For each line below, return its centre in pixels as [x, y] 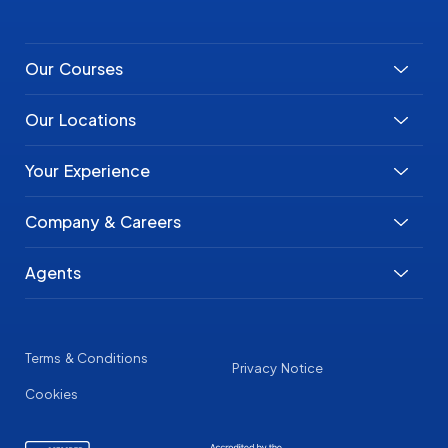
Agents [53, 273]
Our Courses [74, 69]
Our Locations [80, 120]
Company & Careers [103, 222]
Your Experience [87, 171]
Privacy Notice [276, 368]
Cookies [51, 394]
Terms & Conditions [86, 358]
